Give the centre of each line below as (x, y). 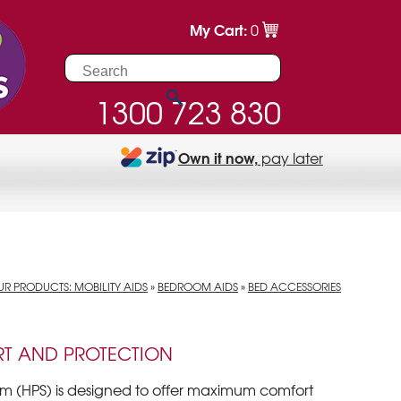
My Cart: (220, 29)
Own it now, (218, 158)
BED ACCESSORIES (294, 286)
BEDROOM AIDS (197, 286)
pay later (290, 158)
